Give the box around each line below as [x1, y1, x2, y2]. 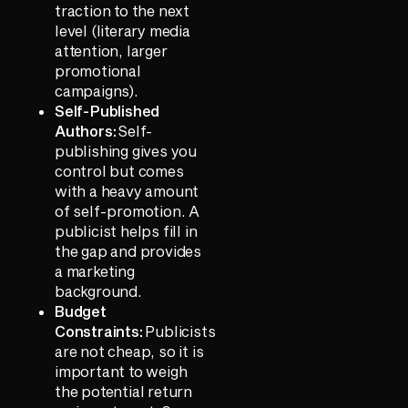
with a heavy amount [55, 181, 199, 199]
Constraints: [55, 321, 143, 340]
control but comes [55, 161, 184, 179]
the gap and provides [55, 241, 202, 260]
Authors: [55, 121, 117, 139]
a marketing [55, 261, 135, 280]
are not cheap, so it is [55, 342, 204, 360]
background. [55, 281, 142, 300]
